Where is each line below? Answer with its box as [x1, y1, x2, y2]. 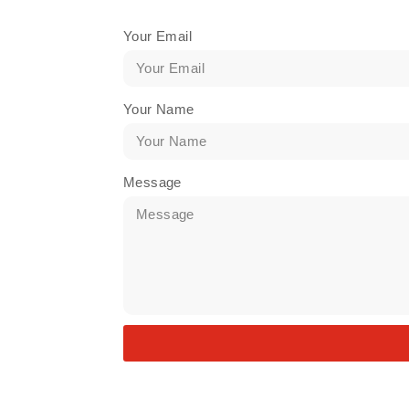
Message [122, 173, 182, 190]
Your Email [122, 27, 192, 44]
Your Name [122, 100, 194, 117]
